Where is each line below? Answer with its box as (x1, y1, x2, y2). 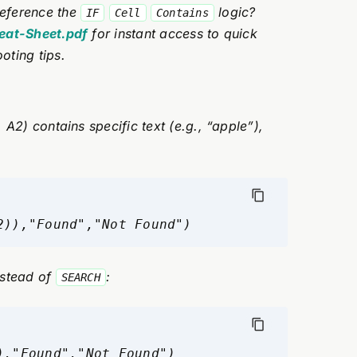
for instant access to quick (88, 25, 257, 41)
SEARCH (61, 271, 100, 284)
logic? (214, 4, 256, 20)
